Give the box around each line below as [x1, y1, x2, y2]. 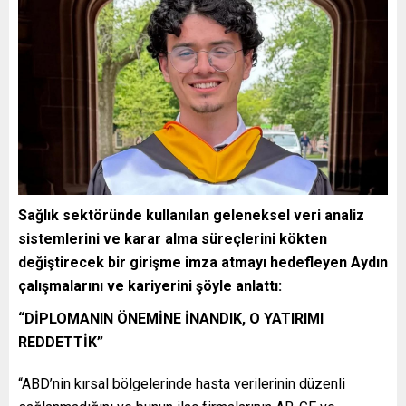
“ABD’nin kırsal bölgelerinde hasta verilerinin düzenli [18, 375, 345, 393]
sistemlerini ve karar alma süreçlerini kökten [18, 230, 327, 248]
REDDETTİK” [18, 333, 103, 352]
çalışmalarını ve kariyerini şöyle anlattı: [18, 277, 282, 295]
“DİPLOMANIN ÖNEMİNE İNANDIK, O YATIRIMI [18, 310, 324, 328]
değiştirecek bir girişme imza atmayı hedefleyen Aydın [18, 254, 388, 272]
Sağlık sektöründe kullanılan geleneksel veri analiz [18, 207, 364, 225]
